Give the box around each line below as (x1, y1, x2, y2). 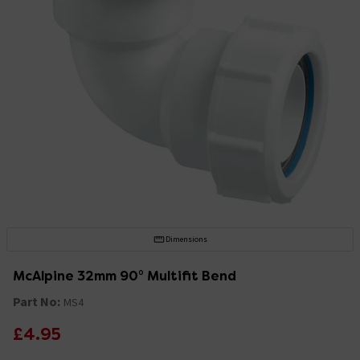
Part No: (13, 292, 60, 309)
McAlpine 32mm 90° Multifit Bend (13, 267, 236, 284)
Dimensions (165, 233, 207, 244)
